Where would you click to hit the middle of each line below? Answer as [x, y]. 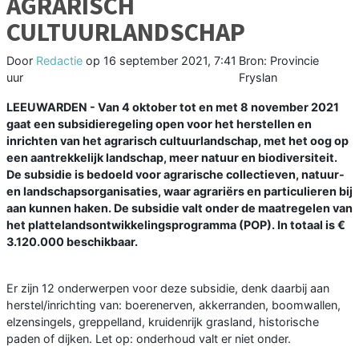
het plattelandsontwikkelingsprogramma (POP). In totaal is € [176, 225]
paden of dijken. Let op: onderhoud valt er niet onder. [149, 339]
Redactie [59, 61]
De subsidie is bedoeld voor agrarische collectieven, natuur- [175, 175]
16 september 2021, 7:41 [170, 61]
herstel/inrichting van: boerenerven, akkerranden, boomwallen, [173, 305]
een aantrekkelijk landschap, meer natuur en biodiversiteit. [172, 158]
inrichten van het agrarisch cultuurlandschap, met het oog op [177, 141]
